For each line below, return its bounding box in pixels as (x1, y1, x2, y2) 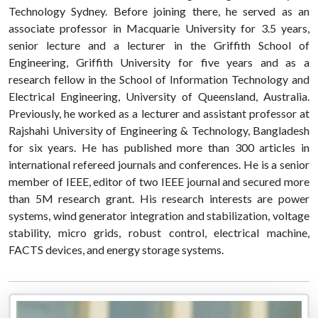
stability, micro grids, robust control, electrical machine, (9, 226, 309, 240)
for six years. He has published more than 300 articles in (9, 141, 309, 155)
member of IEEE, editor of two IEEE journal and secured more (9, 175, 309, 189)
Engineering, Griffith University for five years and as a (9, 55, 309, 70)
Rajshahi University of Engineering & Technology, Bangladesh (9, 124, 309, 138)
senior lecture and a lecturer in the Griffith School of (9, 38, 309, 53)
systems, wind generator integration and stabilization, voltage (9, 209, 309, 223)
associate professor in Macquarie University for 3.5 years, (9, 21, 309, 35)
